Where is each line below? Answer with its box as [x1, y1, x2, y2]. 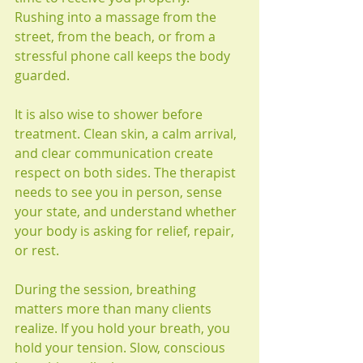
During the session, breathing [15, 280, 199, 298]
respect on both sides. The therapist [15, 164, 239, 181]
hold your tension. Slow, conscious [15, 339, 228, 357]
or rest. [15, 241, 59, 259]
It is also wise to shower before [15, 105, 206, 123]
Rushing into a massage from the [15, 8, 220, 26]
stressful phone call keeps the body [15, 47, 233, 65]
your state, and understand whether [15, 203, 240, 220]
